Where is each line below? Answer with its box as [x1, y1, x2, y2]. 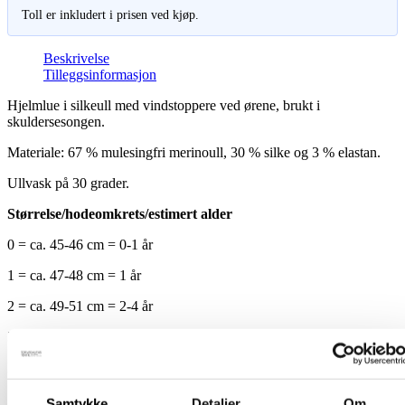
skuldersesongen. [7, 113, 105, 129]
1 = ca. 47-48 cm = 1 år [7, 267, 141, 283]
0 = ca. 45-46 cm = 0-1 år [7, 236, 153, 252]
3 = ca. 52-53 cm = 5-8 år [7, 328, 153, 344]
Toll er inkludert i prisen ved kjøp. [22, 7, 199, 22]
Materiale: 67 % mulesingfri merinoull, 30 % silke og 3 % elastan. [7, 144, 381, 160]
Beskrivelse [43, 50, 109, 66]
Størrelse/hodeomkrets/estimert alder [7, 205, 232, 221]
